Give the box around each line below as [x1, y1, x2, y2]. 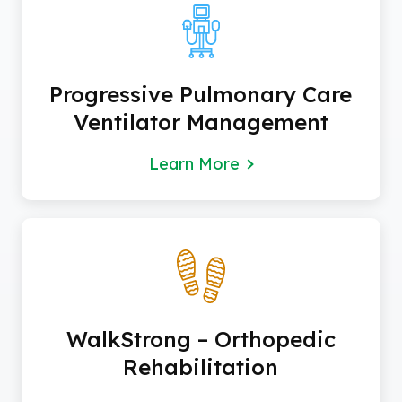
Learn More [149, 153, 240, 175]
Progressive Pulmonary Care [49, 81, 353, 109]
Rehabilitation [123, 354, 279, 381]
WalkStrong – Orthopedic [66, 326, 336, 354]
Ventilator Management [73, 109, 328, 136]
